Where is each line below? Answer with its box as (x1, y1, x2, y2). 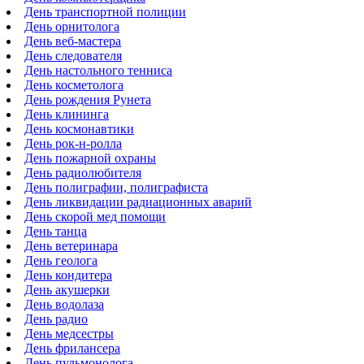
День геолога (24, 253, 97, 267)
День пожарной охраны (24, 151, 156, 165)
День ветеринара (24, 239, 118, 253)
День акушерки (24, 283, 110, 297)
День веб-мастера (24, 34, 121, 48)
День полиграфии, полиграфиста (24, 180, 208, 194)
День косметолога (24, 78, 123, 92)
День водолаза (24, 297, 104, 311)
